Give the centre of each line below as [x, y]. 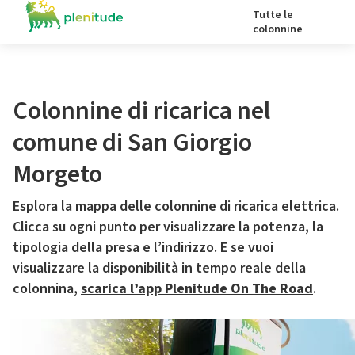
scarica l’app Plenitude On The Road [197, 289]
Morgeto [57, 174]
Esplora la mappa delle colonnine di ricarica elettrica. [176, 206]
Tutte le [273, 15]
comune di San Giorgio [132, 143]
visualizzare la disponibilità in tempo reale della [159, 268]
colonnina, [47, 289]
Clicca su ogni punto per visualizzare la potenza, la [168, 227]
